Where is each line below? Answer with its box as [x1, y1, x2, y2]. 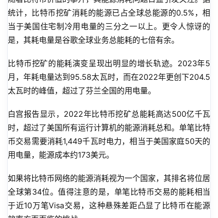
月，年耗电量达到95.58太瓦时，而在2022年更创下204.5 [8, 72, 210, 82]
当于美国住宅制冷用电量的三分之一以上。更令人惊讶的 [8, 21, 210, 32]
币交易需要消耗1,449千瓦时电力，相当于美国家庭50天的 [8, 136, 210, 146]
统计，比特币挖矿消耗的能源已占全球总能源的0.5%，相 [8, 8, 210, 18]
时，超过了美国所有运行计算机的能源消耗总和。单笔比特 [8, 123, 210, 133]
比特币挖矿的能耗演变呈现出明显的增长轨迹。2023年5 [8, 58, 210, 69]
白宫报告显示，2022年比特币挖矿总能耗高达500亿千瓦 [8, 109, 210, 119]
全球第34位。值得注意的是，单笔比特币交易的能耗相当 [8, 187, 210, 197]
